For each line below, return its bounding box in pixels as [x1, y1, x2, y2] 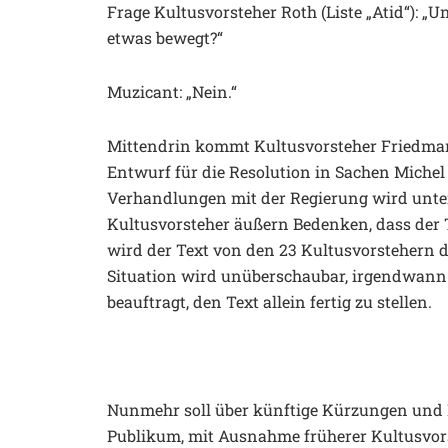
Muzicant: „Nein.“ [107, 80, 237, 102]
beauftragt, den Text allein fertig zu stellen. [107, 290, 432, 312]
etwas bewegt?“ [107, 26, 223, 48]
